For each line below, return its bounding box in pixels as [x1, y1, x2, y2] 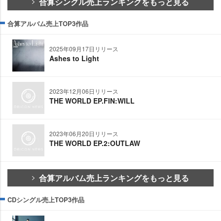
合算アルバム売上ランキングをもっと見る [39, 172, 189, 184]
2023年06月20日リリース [49, 129, 118, 138]
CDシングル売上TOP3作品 [7, 194, 84, 204]
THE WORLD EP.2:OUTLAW [49, 138, 140, 148]
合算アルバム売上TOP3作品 [7, 18, 88, 28]
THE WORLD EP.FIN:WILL [49, 95, 135, 106]
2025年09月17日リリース [49, 44, 118, 53]
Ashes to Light [49, 53, 99, 63]
